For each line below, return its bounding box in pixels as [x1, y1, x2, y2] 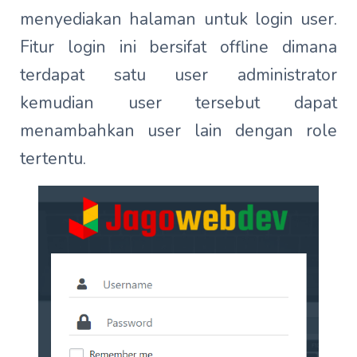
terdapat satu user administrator [20, 64, 337, 86]
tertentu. [20, 147, 86, 170]
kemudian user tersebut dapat [20, 92, 337, 114]
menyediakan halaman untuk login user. [20, 8, 337, 30]
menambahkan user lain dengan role [20, 120, 337, 142]
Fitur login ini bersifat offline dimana [20, 36, 337, 58]
